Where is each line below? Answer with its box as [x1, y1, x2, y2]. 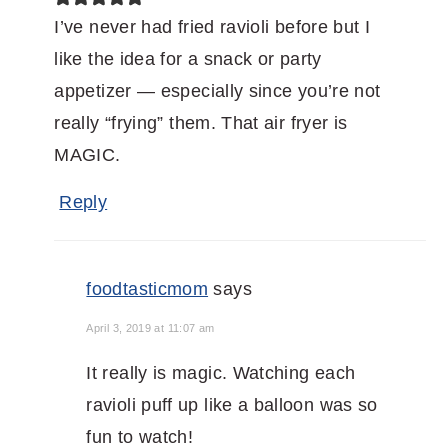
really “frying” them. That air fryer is [54, 113, 348, 134]
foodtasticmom [86, 279, 209, 300]
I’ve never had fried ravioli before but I [54, 17, 371, 38]
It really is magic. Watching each [86, 363, 356, 384]
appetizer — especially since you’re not [54, 81, 381, 102]
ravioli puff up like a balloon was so [86, 395, 378, 416]
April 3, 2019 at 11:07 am [86, 322, 215, 335]
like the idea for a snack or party [54, 49, 322, 70]
